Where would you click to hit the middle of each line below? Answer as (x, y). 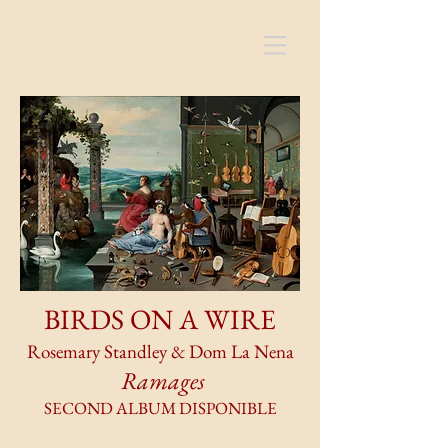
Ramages (160, 380)
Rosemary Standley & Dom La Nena (160, 351)
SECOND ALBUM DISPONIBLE (160, 408)
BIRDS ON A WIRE (160, 319)
